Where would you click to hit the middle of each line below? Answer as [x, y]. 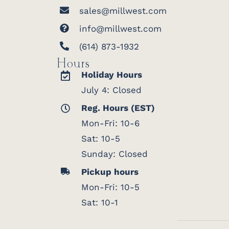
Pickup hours [110, 171]
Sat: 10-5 [101, 138]
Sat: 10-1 [100, 202]
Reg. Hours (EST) [118, 108]
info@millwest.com [120, 28]
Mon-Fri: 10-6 [110, 123]
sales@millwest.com [123, 10]
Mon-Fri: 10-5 [110, 187]
